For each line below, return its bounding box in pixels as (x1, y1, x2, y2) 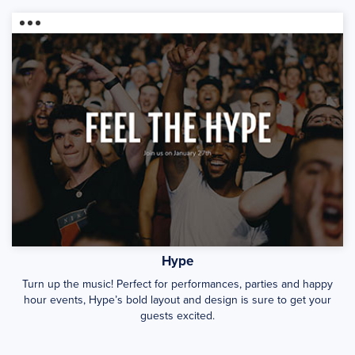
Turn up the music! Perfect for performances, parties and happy (22, 277, 333, 291)
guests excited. (140, 308, 215, 323)
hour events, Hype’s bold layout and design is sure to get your (24, 292, 331, 307)
